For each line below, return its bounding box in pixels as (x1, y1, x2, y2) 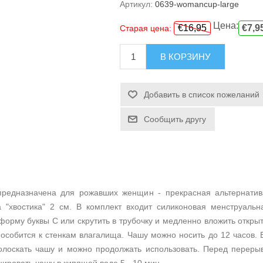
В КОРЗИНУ (160, 52, 211, 62)
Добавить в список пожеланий (144, 90, 260, 100)
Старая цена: (120, 23, 172, 33)
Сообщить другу (144, 114, 207, 124)
